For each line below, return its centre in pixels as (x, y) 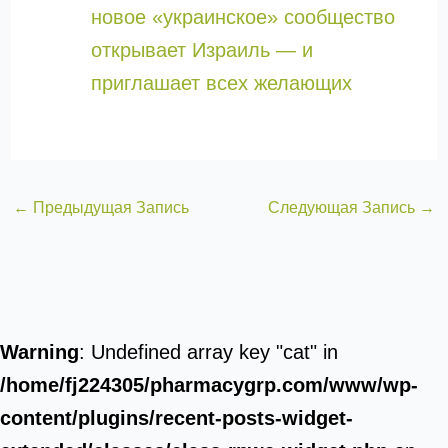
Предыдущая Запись (108, 207)
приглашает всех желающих (221, 83)
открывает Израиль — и (201, 50)
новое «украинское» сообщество (242, 17)
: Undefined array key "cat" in (208, 352)
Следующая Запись (344, 207)
